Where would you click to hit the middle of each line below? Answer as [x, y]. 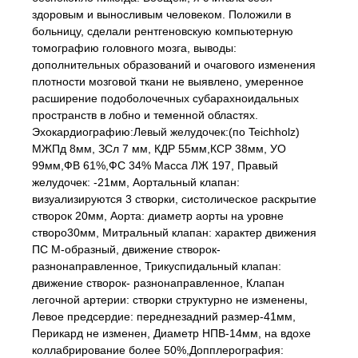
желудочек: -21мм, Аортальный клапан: [136, 182]
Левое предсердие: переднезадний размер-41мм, [164, 316]
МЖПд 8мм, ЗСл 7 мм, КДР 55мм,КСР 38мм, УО [159, 149]
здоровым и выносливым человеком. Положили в [161, 14]
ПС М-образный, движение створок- [126, 249]
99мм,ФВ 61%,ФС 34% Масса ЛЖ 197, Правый [155, 165]
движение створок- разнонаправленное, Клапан [158, 283]
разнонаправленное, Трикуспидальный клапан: [157, 266]
